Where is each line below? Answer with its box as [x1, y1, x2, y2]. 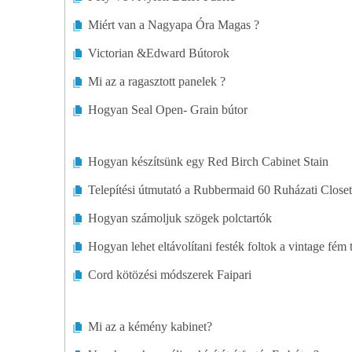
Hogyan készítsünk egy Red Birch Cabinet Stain [88, 155, 328, 168]
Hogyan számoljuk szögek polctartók [88, 211, 272, 225]
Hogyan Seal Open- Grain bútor [88, 103, 247, 116]
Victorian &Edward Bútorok [88, 46, 229, 60]
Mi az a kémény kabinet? [88, 320, 212, 333]
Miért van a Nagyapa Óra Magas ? [88, 18, 259, 31]
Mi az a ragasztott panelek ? [88, 75, 225, 88]
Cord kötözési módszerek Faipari [88, 268, 251, 281]
